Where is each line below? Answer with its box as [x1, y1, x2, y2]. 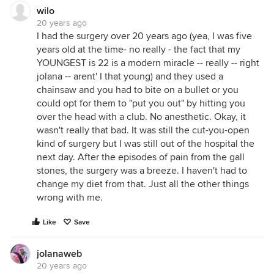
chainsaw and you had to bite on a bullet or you [37, 84, 239, 96]
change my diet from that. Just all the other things [37, 178, 249, 190]
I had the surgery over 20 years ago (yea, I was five [37, 30, 252, 42]
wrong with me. [37, 191, 103, 204]
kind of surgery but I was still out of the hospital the [37, 138, 254, 150]
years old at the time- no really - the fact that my [37, 43, 240, 56]
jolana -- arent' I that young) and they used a [37, 70, 223, 83]
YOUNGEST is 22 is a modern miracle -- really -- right [37, 57, 259, 69]
